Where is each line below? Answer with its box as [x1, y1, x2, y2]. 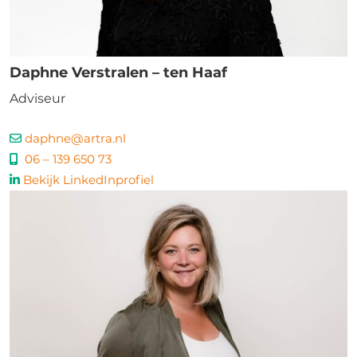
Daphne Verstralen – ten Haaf [10, 64, 227, 81]
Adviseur [10, 91, 65, 106]
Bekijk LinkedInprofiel [23, 172, 154, 187]
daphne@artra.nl [25, 131, 126, 146]
